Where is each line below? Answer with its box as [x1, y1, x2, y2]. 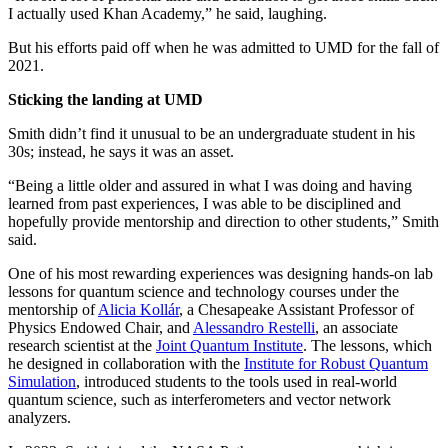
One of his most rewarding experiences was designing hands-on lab [8, 265, 433, 283]
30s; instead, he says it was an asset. [8, 143, 234, 161]
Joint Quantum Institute [156, 337, 303, 355]
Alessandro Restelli [193, 319, 315, 337]
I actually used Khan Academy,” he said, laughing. [8, 5, 327, 23]
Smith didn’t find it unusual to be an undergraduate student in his [8, 125, 415, 143]
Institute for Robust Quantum [244, 355, 428, 373]
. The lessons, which [303, 337, 432, 355]
